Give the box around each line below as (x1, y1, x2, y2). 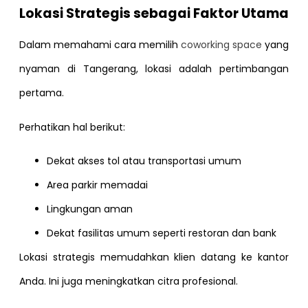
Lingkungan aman (47, 202, 133, 217)
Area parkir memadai (47, 178, 148, 192)
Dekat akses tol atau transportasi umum (47, 154, 241, 168)
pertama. (19, 86, 64, 100)
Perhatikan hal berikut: (19, 120, 125, 134)
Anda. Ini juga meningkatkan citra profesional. (19, 274, 238, 289)
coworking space (181, 38, 262, 52)
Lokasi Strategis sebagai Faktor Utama (19, 4, 289, 23)
